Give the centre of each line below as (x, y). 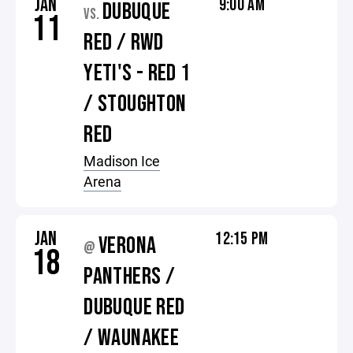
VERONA (128, 246)
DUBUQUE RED (134, 307)
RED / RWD (124, 43)
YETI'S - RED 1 (137, 73)
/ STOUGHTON (135, 104)
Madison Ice (122, 161)
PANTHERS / (130, 277)
